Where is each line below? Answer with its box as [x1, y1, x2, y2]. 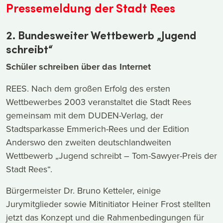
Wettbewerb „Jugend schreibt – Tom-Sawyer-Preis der [6, 149, 217, 162]
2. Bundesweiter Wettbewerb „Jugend [6, 27, 196, 43]
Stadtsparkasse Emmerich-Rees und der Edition [6, 122, 189, 135]
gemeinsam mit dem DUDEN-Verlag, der [6, 109, 163, 122]
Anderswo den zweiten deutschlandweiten [6, 136, 171, 149]
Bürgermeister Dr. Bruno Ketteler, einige [6, 184, 161, 197]
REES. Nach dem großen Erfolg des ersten [6, 82, 170, 95]
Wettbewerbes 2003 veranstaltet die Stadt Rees [6, 96, 191, 109]
